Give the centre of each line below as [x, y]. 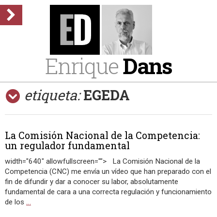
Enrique [84, 66]
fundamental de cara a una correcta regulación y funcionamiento [108, 192]
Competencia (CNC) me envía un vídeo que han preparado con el [108, 171]
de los [15, 202]
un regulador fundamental [67, 145]
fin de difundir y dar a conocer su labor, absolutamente [92, 182]
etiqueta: [52, 95]
